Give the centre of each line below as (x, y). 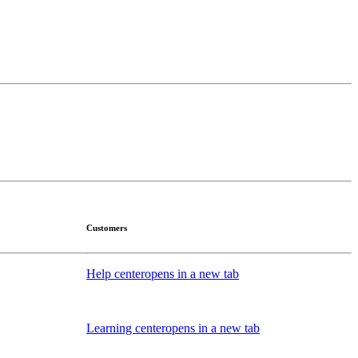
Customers (107, 227)
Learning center (126, 328)
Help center (115, 273)
